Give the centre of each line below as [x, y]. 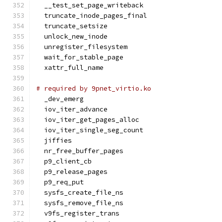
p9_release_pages [72, 172]
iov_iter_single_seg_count [90, 130]
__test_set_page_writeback [90, 5]
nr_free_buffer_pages [80, 151]
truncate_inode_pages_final [92, 16]
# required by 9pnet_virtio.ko [94, 88]
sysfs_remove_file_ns [80, 203]
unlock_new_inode [72, 36]
